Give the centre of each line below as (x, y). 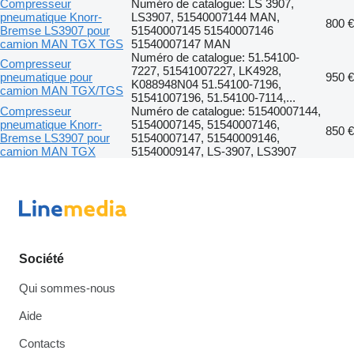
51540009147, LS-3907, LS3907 (214, 151)
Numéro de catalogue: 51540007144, (226, 111)
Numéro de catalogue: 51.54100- (215, 57)
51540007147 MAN (181, 43)
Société (41, 259)
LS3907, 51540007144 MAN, (205, 17)
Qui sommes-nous (67, 288)
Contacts (42, 343)
